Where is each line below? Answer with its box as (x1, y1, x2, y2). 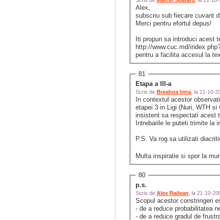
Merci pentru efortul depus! (135, 20, 214, 27)
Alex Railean (156, 190, 189, 196)
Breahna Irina (156, 89, 191, 95)
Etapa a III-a (135, 80, 171, 88)
